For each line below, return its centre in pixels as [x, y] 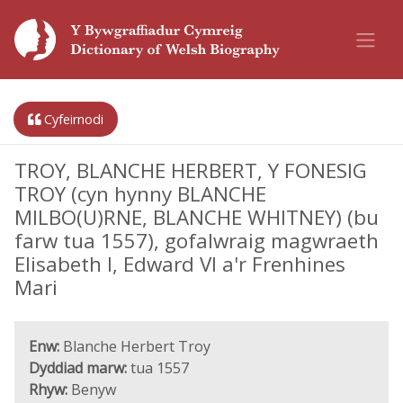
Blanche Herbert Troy [135, 346]
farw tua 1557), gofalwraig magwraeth [197, 241]
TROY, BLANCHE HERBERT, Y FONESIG [191, 170]
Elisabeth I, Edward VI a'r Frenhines [180, 264]
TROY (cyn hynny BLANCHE [140, 194]
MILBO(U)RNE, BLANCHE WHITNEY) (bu [197, 217]
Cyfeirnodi [72, 119]
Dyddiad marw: [78, 368]
